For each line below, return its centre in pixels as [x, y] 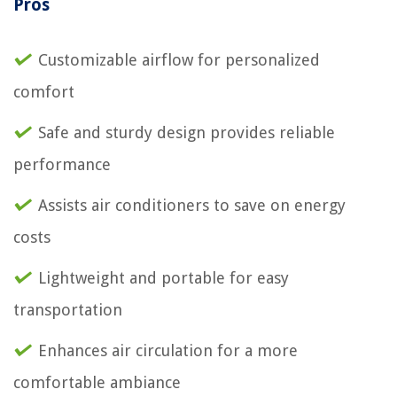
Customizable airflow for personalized [179, 59]
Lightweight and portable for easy [163, 277]
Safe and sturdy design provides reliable [187, 132]
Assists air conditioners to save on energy [192, 205]
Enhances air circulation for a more [168, 350]
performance [62, 164]
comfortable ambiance [97, 382]
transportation [68, 309]
